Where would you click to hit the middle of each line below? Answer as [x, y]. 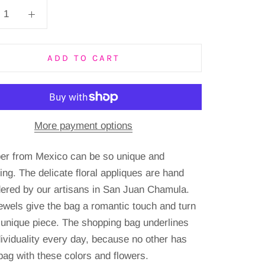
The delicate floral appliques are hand [101, 173]
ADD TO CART [83, 58]
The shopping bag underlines [125, 223]
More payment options [83, 126]
